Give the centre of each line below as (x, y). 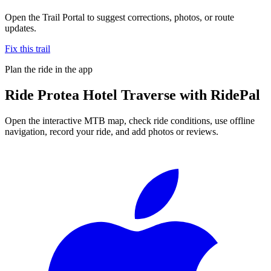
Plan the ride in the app (49, 69)
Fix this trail (28, 48)
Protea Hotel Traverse (107, 95)
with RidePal (218, 95)
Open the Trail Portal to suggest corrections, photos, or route (119, 17)
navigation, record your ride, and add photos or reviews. (112, 131)
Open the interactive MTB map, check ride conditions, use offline (130, 120)
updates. (21, 28)
